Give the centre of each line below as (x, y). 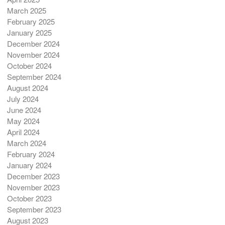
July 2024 (23, 99)
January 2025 (29, 33)
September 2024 (34, 77)
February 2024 (31, 154)
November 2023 (33, 187)
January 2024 (29, 165)
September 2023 (34, 209)
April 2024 (23, 132)
